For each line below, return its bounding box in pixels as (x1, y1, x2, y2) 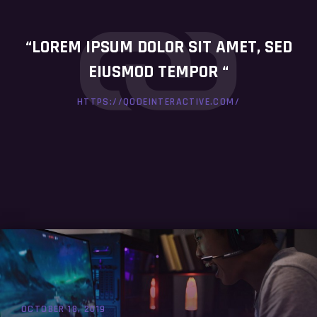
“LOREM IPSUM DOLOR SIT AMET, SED (25, 36, 292, 59)
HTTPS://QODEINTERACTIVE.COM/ (76, 96, 241, 108)
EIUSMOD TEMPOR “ (88, 61, 229, 83)
